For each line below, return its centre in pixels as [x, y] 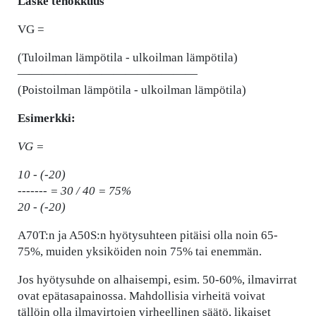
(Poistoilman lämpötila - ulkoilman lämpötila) [132, 90]
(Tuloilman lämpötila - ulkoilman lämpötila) [128, 58]
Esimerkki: [47, 119]
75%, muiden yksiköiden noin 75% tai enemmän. [140, 252]
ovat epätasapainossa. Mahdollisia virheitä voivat [141, 296]
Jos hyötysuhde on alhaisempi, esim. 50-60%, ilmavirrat [157, 280]
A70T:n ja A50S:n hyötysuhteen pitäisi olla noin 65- [148, 236]
